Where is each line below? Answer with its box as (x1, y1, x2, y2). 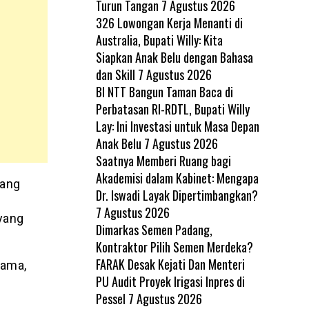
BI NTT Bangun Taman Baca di (95, 82, 233, 101)
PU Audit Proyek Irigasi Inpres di (95, 272, 245, 290)
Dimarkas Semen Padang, (95, 220, 212, 239)
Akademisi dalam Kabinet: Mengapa (95, 168, 259, 187)
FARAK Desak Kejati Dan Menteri (95, 255, 245, 273)
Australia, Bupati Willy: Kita (95, 30, 223, 49)
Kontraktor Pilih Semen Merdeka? (95, 237, 253, 256)
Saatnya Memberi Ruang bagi (95, 151, 231, 170)
